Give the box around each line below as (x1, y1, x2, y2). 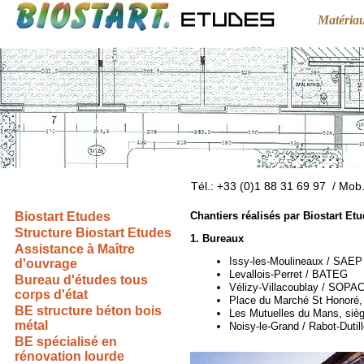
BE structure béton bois (15, 304, 162, 318)
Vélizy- (229, 281, 262, 293)
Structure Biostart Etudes (15, 226, 171, 240)
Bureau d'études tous (15, 273, 148, 287)
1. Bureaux (190, 232, 244, 245)
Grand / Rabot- (271, 320, 340, 332)
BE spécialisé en (15, 335, 117, 349)
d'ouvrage (15, 257, 77, 271)
